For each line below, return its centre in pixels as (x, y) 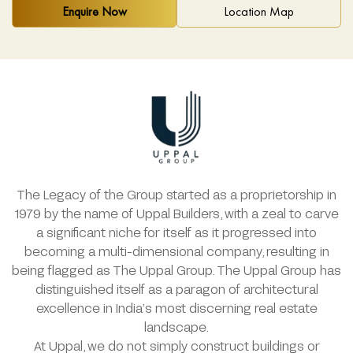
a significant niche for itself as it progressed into (176, 232)
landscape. (176, 326)
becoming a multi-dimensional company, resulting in (176, 251)
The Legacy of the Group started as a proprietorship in (176, 194)
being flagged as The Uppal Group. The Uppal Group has (176, 269)
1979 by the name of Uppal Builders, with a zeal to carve (176, 213)
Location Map (259, 11)
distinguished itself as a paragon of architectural (176, 288)
